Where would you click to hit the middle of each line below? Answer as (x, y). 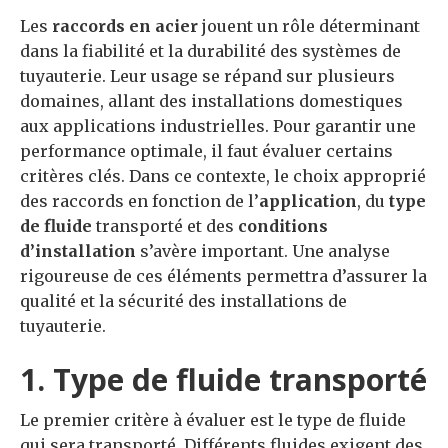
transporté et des (165, 226)
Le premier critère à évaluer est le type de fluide (213, 420)
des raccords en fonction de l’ (139, 201)
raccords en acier (125, 26)
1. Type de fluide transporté (223, 379)
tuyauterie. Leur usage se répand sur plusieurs (207, 76)
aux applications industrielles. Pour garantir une (218, 126)
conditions (283, 226)
